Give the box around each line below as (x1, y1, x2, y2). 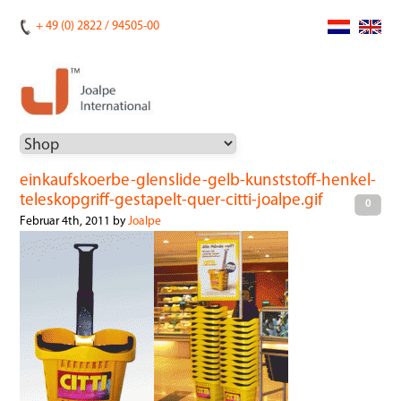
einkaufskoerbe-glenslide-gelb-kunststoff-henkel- (20, 173, 377, 191)
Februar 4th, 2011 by (20, 216, 129, 228)
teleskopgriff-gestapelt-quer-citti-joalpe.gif (20, 192, 324, 210)
